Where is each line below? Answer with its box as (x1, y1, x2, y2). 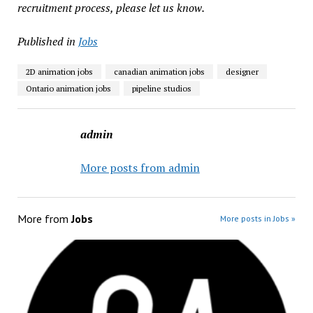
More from (17, 211, 71, 226)
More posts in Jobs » (220, 212, 296, 224)
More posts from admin (80, 159, 200, 175)
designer (225, 66, 259, 77)
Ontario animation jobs (25, 82, 111, 94)
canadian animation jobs (113, 66, 205, 77)
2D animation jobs (25, 66, 93, 77)
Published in (17, 33, 75, 49)
